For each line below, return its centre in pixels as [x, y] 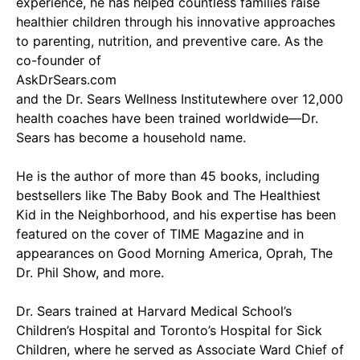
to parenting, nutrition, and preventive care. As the [170, 41]
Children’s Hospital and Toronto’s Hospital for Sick [169, 330]
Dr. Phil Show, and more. [90, 272]
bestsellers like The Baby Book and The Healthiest [168, 195]
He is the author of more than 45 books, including [168, 176]
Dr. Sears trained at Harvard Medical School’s [154, 311]
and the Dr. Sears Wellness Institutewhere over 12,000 [180, 99]
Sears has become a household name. [131, 137]
